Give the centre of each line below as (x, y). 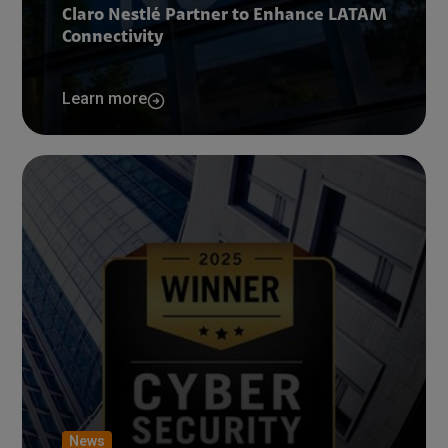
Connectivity (113, 38)
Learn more (105, 98)
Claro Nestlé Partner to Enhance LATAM (225, 16)
